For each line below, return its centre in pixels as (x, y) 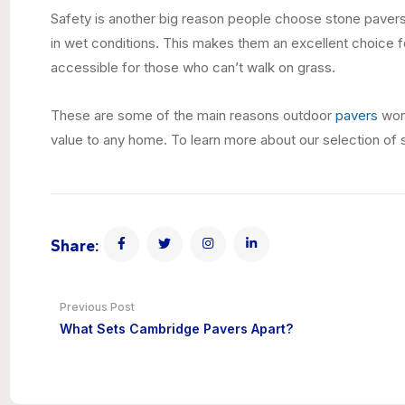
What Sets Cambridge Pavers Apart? (177, 328)
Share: (75, 245)
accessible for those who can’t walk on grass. (193, 67)
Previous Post (98, 306)
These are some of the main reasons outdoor (193, 115)
